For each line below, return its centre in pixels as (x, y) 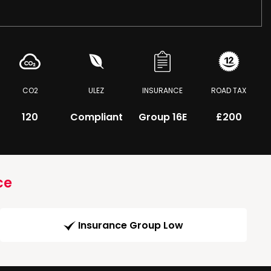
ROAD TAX (229, 90)
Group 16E (162, 117)
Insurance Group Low (131, 226)
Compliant (96, 117)
